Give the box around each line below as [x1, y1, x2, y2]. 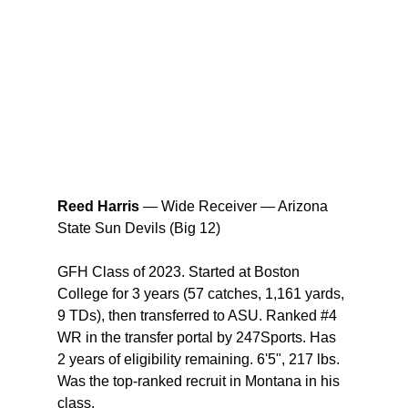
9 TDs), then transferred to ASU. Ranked [56, 308, 321, 324]
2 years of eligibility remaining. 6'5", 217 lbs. [56, 352, 343, 368]
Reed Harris [56, 199, 139, 215]
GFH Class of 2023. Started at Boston [56, 264, 303, 280]
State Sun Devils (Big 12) [56, 220, 224, 237]
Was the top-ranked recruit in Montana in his [56, 373, 343, 390]
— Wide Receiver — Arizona [138, 199, 331, 215]
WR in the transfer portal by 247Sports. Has [56, 330, 340, 346]
